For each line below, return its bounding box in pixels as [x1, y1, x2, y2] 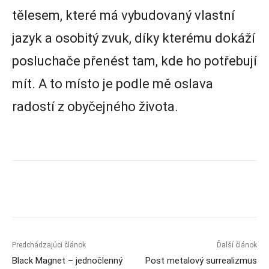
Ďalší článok [216, 241, 257, 250]
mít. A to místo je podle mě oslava [12, 76, 213, 92]
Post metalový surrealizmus [145, 255, 257, 267]
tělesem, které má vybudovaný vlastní [12, 8, 235, 23]
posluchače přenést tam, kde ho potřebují [12, 53, 257, 69]
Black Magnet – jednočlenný [12, 255, 122, 267]
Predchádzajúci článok [12, 241, 86, 250]
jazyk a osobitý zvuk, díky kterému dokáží [12, 31, 255, 46]
